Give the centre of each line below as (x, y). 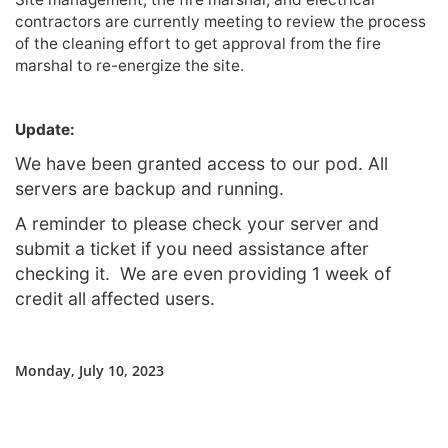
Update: (45, 129)
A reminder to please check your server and (197, 223)
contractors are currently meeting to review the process (220, 21)
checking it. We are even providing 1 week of (203, 273)
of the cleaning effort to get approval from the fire (198, 43)
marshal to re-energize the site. (129, 65)
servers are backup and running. (149, 188)
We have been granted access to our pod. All (201, 163)
